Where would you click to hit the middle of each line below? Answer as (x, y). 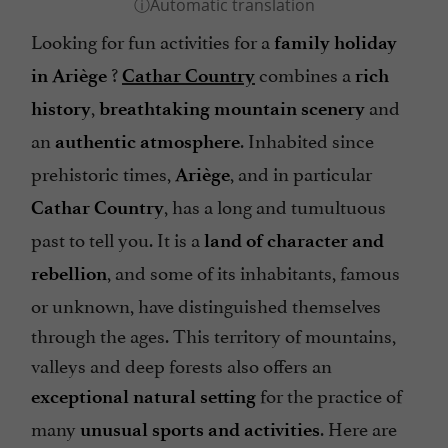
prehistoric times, (103, 172)
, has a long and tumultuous (275, 205)
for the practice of (329, 394)
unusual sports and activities (200, 430)
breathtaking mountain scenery (232, 109)
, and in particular (301, 172)
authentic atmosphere (147, 142)
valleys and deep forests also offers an (181, 364)
